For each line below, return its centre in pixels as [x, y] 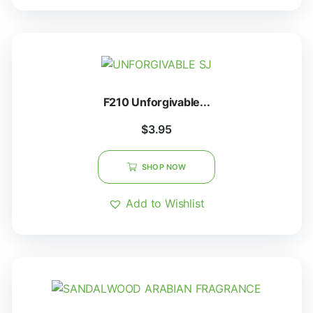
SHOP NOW [164, 167]
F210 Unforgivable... [171, 102]
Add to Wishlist [165, 203]
